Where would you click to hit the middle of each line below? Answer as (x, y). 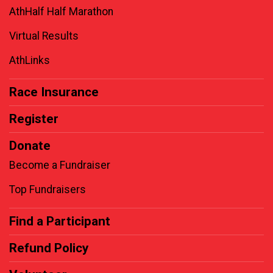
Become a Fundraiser (60, 165)
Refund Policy (49, 248)
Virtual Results (44, 36)
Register (34, 119)
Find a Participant (60, 222)
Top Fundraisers (48, 190)
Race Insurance (54, 92)
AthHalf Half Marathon (61, 12)
